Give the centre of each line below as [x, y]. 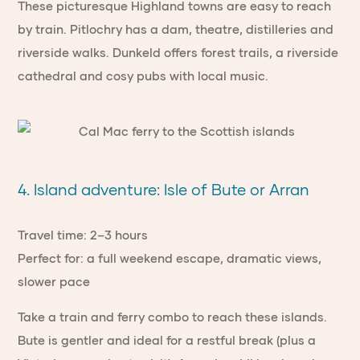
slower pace [54, 281]
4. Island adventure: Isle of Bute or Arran [164, 189]
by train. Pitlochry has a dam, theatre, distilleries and [176, 29]
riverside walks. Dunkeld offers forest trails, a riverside [178, 52]
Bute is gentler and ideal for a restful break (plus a [167, 340]
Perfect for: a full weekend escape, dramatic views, [170, 258]
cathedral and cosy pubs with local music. [143, 76]
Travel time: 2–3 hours [83, 235]
